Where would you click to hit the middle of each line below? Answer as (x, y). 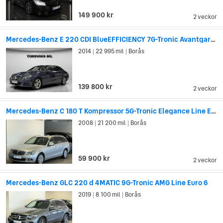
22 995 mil (110, 52)
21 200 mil (112, 123)
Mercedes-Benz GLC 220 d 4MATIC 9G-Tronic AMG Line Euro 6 (107, 182)
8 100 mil (108, 194)
